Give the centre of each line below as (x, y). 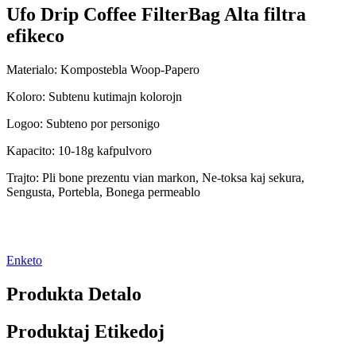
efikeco (35, 36)
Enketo (24, 261)
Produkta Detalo (74, 294)
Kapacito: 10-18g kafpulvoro (79, 151)
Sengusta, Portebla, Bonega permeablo (103, 192)
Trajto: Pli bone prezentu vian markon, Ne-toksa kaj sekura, (155, 178)
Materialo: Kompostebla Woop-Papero (103, 70)
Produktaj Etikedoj (85, 332)
